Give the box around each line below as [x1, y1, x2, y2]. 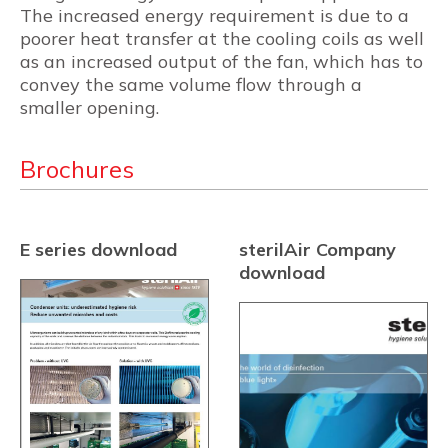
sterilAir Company [239, 237, 396, 261]
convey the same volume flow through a [20, 72, 362, 96]
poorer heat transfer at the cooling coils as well [20, 26, 424, 50]
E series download [20, 237, 177, 261]
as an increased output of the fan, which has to [20, 49, 423, 73]
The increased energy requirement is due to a [20, 3, 409, 27]
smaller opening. [20, 95, 159, 119]
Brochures [20, 153, 134, 184]
